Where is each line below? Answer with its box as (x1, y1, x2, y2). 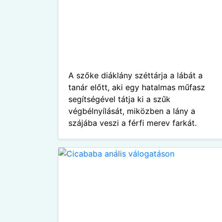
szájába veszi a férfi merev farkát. (68, 118, 197, 128)
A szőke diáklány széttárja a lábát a (68, 70, 203, 80)
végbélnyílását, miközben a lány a (68, 106, 195, 116)
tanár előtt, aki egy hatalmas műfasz (68, 82, 205, 92)
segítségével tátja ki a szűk (68, 94, 170, 104)
